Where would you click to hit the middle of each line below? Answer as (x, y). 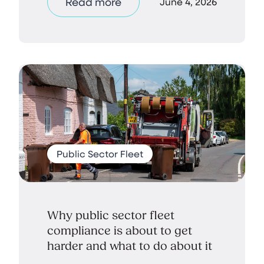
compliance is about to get (120, 230)
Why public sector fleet (111, 215)
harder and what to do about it (130, 246)
